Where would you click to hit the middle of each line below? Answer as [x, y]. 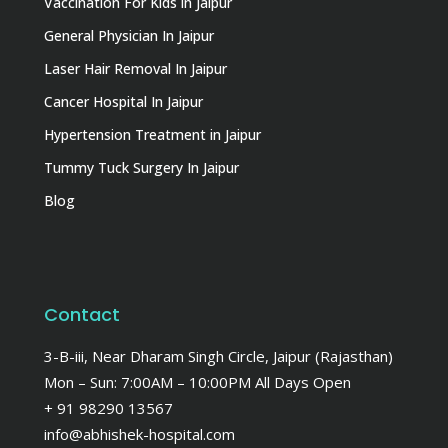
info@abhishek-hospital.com [139, 433]
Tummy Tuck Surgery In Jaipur [141, 167]
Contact [82, 314]
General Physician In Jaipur [129, 35]
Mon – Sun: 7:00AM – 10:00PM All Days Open [197, 381]
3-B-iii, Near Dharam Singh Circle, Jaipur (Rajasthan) [218, 355]
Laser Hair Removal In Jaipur [135, 68]
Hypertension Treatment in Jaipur [152, 134]
